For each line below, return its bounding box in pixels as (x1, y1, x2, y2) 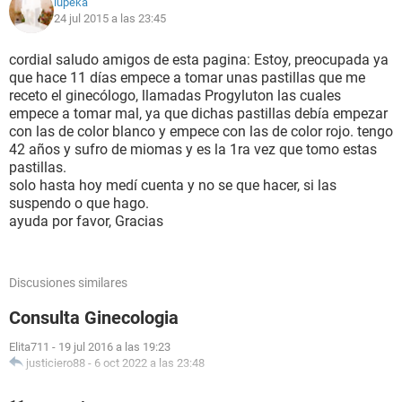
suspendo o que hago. (9, 195, 149, 212)
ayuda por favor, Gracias (9, 213, 163, 230)
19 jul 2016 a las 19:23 (58, 340, 170, 354)
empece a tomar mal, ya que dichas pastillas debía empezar (9, 105, 388, 122)
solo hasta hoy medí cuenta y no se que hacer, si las (9, 177, 336, 194)
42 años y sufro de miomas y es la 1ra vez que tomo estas (9, 141, 377, 158)
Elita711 (9, 340, 49, 354)
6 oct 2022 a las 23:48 (94, 356, 205, 370)
